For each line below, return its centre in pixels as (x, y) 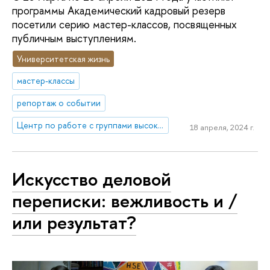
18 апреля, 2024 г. (222, 127)
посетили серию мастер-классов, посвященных (124, 24)
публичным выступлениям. (74, 38)
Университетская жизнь (64, 58)
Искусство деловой (92, 179)
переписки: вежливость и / (125, 200)
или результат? (74, 222)
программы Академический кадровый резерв (119, 10)
